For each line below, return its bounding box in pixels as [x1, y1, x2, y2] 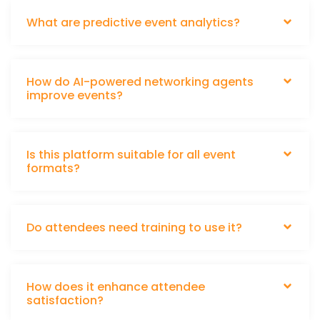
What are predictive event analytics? [26, 14, 240, 31]
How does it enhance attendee [26, 279, 205, 296]
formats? [26, 160, 80, 177]
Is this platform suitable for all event [26, 146, 236, 164]
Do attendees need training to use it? [26, 219, 242, 236]
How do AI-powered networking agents [26, 74, 254, 91]
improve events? [26, 87, 123, 104]
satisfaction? [26, 292, 104, 309]
